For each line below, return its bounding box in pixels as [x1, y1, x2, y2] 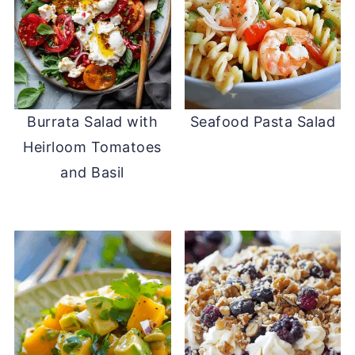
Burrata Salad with [27, 113, 158, 131]
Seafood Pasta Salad [189, 113, 336, 131]
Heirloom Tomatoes [23, 139, 162, 156]
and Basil [60, 164, 124, 181]
